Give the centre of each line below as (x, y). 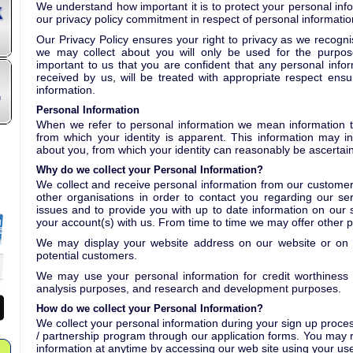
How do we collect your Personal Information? (150, 308)
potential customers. (87, 255)
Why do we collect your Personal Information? (150, 170)
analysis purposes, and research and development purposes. (189, 288)
